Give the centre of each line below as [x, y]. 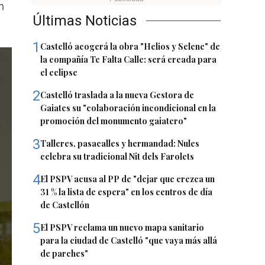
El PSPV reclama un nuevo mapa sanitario [122, 228]
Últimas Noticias [85, 21]
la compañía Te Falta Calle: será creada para [129, 60]
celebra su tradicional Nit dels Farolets [117, 157]
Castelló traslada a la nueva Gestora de [117, 95]
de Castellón [65, 205]
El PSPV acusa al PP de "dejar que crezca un [128, 179]
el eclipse [59, 73]
